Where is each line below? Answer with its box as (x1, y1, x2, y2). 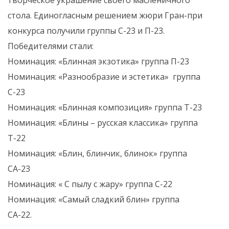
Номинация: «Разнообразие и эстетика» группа (8, 71, 200, 82)
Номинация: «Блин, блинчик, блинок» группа (8, 147, 187, 159)
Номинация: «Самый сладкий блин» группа (8, 193, 179, 205)
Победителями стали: (8, 40, 94, 52)
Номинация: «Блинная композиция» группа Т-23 (8, 101, 202, 113)
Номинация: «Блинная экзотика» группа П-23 (8, 55, 189, 67)
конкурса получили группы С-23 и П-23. (8, 25, 165, 36)
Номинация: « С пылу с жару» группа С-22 (8, 178, 172, 190)
